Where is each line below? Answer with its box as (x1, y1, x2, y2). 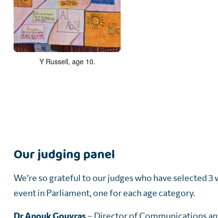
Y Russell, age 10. (39, 56, 95, 66)
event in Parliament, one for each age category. (14, 187, 195, 198)
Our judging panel (14, 145, 115, 165)
